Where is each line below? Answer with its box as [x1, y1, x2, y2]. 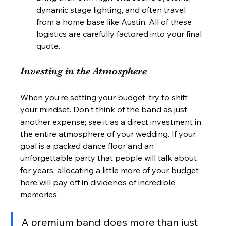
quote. [36, 40, 61, 51]
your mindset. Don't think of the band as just [20, 104, 190, 115]
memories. [20, 189, 59, 199]
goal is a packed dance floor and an [20, 140, 156, 151]
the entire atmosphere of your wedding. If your [20, 128, 198, 139]
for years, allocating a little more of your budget [20, 164, 201, 175]
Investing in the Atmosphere [20, 65, 147, 77]
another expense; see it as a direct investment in [20, 116, 204, 127]
